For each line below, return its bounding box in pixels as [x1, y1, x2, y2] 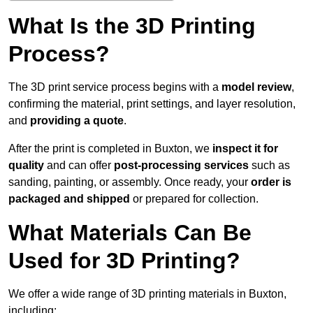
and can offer [44, 159, 114, 172]
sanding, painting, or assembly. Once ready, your [8, 176, 251, 189]
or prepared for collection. [130, 193, 259, 205]
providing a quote [30, 115, 124, 127]
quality [8, 159, 44, 172]
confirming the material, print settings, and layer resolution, [8, 98, 296, 110]
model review [221, 81, 291, 94]
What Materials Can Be [8, 220, 252, 246]
